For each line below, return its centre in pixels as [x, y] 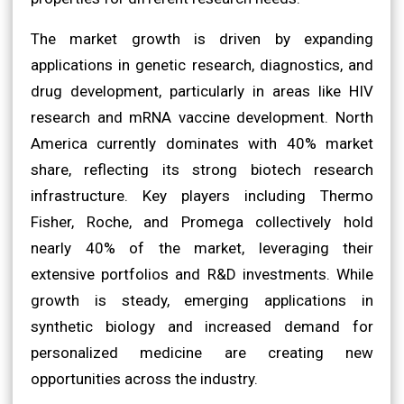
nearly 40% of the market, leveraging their [202, 248]
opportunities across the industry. [144, 378]
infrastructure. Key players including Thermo [202, 195]
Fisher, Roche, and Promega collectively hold [202, 221]
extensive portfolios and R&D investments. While [202, 274]
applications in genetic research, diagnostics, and [202, 64]
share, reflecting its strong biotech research [202, 169]
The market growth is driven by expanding [202, 38]
